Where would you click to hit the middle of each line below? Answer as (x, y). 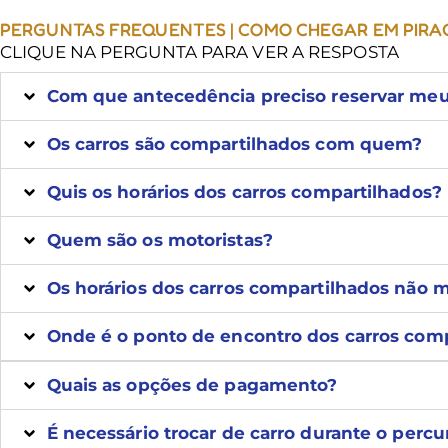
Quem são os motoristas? (159, 240)
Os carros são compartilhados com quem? (234, 144)
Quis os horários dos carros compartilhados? (244, 192)
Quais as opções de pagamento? (192, 385)
